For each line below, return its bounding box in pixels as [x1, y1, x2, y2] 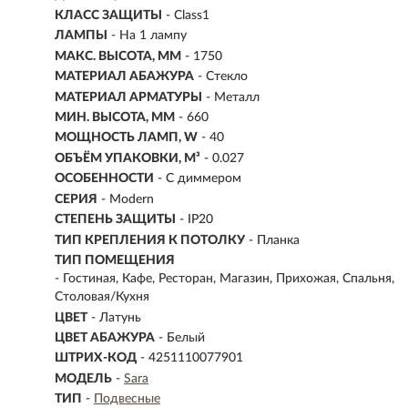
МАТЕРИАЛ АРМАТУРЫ [55, 90, 202, 104]
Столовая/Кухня [55, 291, 149, 304]
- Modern [101, 192, 154, 206]
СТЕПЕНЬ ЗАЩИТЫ [55, 213, 176, 227]
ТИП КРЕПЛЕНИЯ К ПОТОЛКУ [55, 233, 245, 247]
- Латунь [91, 311, 141, 324]
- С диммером [158, 172, 241, 186]
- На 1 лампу [111, 29, 187, 43]
